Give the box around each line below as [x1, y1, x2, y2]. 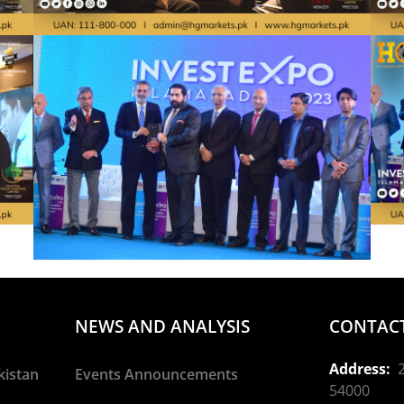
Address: [328, 359, 390, 380]
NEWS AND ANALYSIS [75, 315, 251, 339]
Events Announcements [75, 364, 239, 385]
